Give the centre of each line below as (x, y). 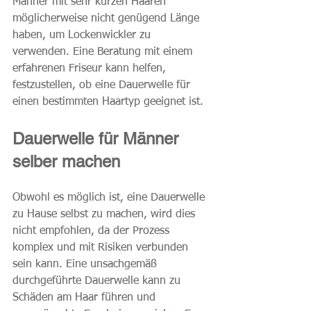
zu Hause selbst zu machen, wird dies (106, 214)
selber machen (66, 161)
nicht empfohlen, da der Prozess (93, 231)
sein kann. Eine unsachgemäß (86, 264)
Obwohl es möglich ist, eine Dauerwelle (110, 197)
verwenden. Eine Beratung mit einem (104, 52)
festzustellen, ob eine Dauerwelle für (103, 85)
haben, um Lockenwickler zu (83, 35)
